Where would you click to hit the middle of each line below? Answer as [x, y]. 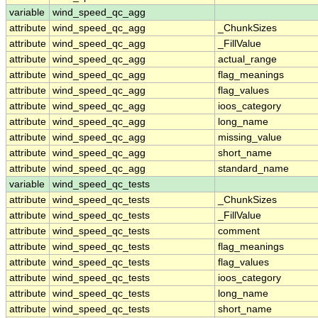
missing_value [250, 138]
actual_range [247, 60]
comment [239, 231]
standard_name [253, 169]
